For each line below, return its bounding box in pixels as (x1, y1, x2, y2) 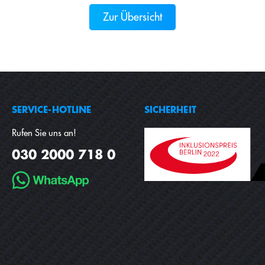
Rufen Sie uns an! (12, 128, 76, 138)
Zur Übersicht (103, 11, 162, 22)
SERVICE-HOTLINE (12, 105, 92, 115)
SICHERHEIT (144, 105, 196, 115)
